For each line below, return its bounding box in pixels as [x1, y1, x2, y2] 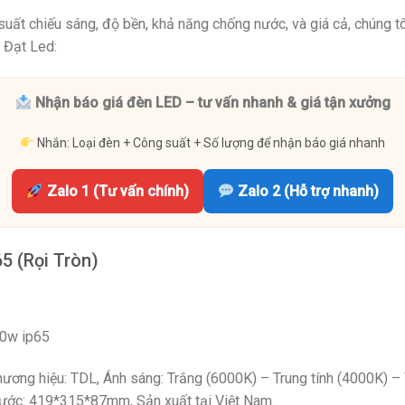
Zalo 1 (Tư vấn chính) [42, 183, 189, 201]
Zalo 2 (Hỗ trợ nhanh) [233, 183, 379, 201]
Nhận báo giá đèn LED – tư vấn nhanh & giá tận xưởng [31, 94, 391, 112]
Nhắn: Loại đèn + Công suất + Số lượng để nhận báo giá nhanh [33, 135, 385, 150]
